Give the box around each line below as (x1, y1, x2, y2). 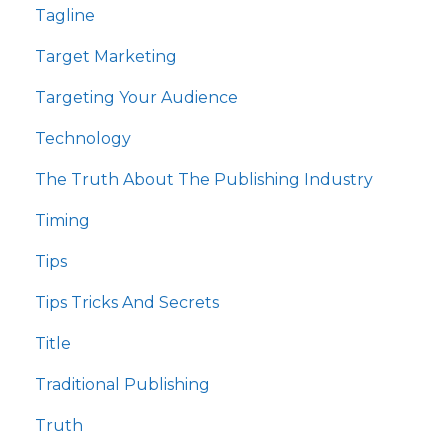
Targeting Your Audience (35, 88, 238, 108)
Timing (35, 211, 90, 231)
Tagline (35, 6, 95, 26)
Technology (35, 129, 131, 149)
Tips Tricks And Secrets (35, 293, 219, 313)
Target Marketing (35, 47, 177, 67)
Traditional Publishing (35, 375, 210, 395)
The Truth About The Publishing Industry (35, 170, 373, 190)
